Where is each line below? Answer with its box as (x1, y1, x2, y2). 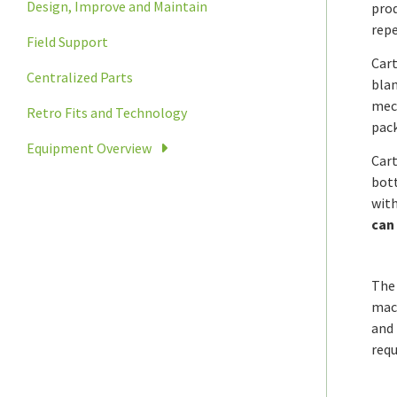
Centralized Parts (27, 67, 133, 86)
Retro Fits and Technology (27, 103, 187, 121)
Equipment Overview (27, 138, 152, 157)
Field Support (27, 32, 108, 51)
